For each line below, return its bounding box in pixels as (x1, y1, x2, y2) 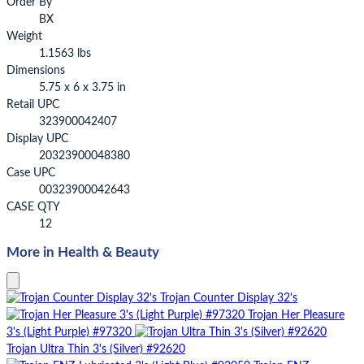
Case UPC (6, 167, 55, 179)
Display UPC (6, 132, 68, 145)
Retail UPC (6, 98, 59, 110)
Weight (6, 30, 42, 42)
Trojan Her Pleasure (248, 309, 344, 321)
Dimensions (6, 64, 65, 76)
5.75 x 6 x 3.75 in (39, 81, 126, 93)
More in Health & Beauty (6, 245, 159, 259)
